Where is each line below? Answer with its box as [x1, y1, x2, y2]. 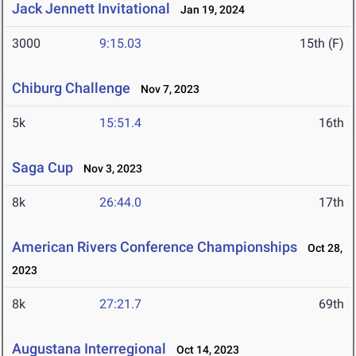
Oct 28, [300, 242, 342, 255]
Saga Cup [12, 159, 73, 176]
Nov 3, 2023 [76, 162, 142, 176]
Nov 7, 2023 [133, 83, 199, 96]
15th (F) [300, 36, 344, 52]
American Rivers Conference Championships [12, 238, 297, 256]
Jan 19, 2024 [173, 3, 245, 17]
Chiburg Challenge [12, 79, 130, 97]
